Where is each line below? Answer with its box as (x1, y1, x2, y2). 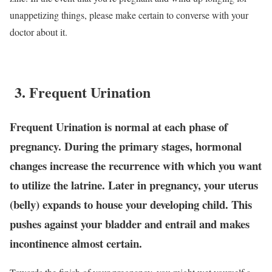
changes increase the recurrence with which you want (10, 157, 262, 174)
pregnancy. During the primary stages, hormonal (10, 137, 242, 154)
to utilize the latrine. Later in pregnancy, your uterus (10, 176, 258, 193)
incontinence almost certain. (10, 234, 142, 251)
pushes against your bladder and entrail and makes (10, 215, 250, 232)
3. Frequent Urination (10, 81, 151, 103)
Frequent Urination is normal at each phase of (10, 118, 228, 135)
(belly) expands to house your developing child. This (10, 195, 252, 212)
